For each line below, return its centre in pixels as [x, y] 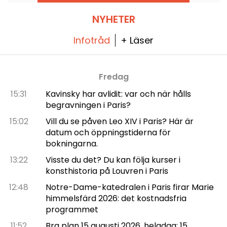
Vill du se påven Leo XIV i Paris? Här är [119, 121]
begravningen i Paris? [88, 105]
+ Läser [137, 40]
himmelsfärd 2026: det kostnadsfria [116, 198]
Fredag [113, 77]
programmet [72, 209]
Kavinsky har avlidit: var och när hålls [118, 94]
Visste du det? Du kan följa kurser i [113, 160]
